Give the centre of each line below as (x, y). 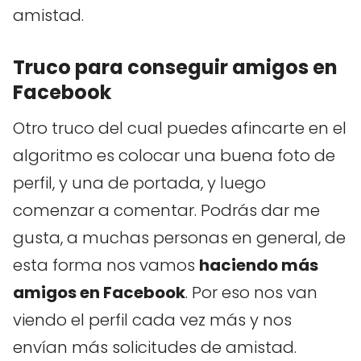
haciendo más (259, 266)
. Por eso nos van (251, 293)
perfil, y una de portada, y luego (139, 183)
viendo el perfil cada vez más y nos (152, 320)
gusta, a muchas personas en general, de (179, 238)
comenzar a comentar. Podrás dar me (166, 211)
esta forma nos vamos (106, 266)
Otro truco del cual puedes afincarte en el (180, 129)
